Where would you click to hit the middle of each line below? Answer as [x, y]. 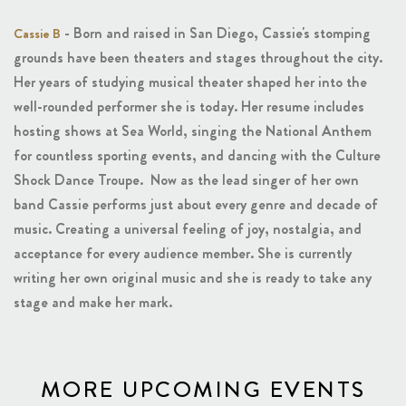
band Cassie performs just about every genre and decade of [196, 205]
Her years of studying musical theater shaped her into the [190, 82]
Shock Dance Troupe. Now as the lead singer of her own [186, 180]
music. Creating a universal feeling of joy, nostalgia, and [188, 229]
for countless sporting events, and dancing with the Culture [197, 156]
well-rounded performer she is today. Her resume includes [189, 107]
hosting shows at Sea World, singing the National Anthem [193, 131]
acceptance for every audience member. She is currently [183, 254]
